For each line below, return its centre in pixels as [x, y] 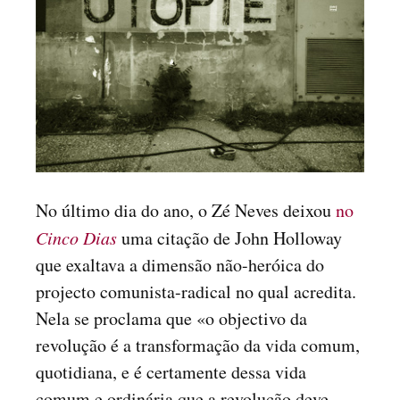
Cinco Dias [76, 237]
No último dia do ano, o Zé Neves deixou [186, 210]
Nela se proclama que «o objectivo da [171, 318]
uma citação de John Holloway [232, 238]
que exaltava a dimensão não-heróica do [180, 265]
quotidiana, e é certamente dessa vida [171, 372]
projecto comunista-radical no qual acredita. [196, 292]
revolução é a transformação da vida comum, [198, 345]
